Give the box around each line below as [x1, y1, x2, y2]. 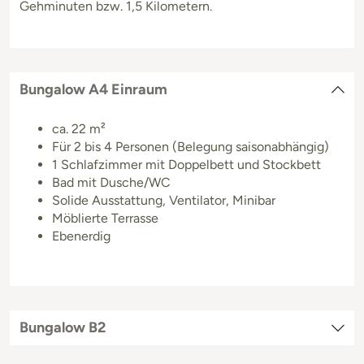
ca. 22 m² [52, 120, 106, 136]
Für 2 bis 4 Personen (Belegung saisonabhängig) [52, 138, 329, 154]
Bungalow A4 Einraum [19, 80, 167, 98]
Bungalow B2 [19, 318, 106, 336]
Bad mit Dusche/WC [52, 174, 171, 190]
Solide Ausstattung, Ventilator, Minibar [52, 192, 275, 208]
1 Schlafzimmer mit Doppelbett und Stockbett [52, 156, 321, 172]
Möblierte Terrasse [52, 210, 158, 226]
